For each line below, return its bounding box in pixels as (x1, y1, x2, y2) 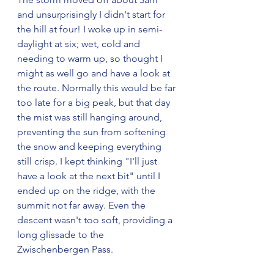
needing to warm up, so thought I (17, 52, 165, 64)
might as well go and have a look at (17, 67, 172, 79)
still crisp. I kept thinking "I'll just (17, 155, 160, 167)
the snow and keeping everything (17, 140, 164, 152)
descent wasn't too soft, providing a (17, 213, 175, 226)
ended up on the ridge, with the (17, 184, 158, 196)
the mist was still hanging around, (17, 111, 165, 123)
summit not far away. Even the (17, 199, 148, 211)
